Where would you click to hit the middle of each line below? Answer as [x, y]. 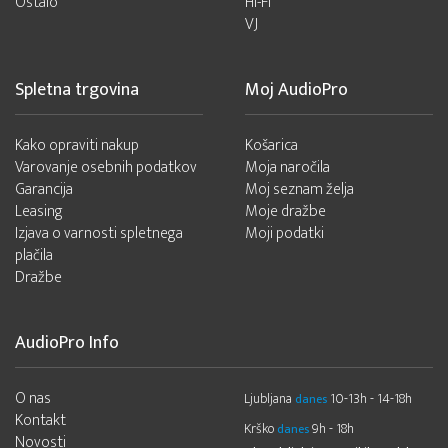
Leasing [39, 212]
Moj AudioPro [296, 90]
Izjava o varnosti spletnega [99, 234]
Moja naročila [287, 168]
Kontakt [40, 421]
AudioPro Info [67, 343]
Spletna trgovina [77, 90]
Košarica [271, 146]
